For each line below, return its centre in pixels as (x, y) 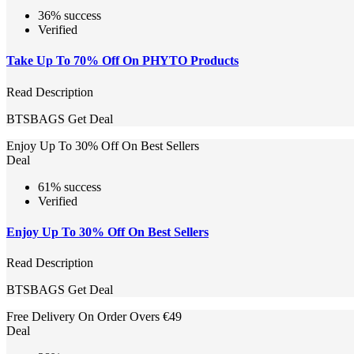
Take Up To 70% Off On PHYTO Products (122, 61)
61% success (70, 186)
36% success (70, 15)
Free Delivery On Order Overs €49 (94, 317)
